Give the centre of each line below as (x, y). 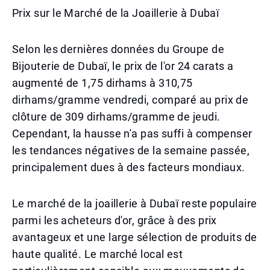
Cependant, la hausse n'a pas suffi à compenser (132, 133)
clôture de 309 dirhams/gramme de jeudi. (116, 117)
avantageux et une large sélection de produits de (135, 237)
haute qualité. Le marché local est (98, 254)
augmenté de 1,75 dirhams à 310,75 (102, 83)
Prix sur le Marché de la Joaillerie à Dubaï (116, 13)
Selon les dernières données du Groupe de (118, 49)
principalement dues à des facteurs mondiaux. (129, 167)
